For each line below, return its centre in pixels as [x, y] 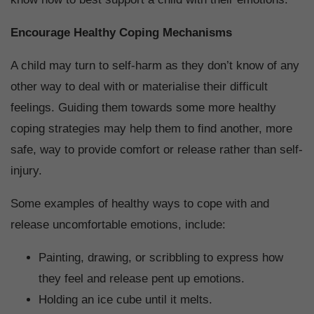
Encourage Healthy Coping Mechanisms [121, 32]
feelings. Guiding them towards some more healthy [143, 107]
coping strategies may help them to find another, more [151, 128]
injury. [28, 170]
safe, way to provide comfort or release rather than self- [157, 149]
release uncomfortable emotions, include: [118, 224]
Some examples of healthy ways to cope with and [140, 203]
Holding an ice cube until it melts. [125, 299]
